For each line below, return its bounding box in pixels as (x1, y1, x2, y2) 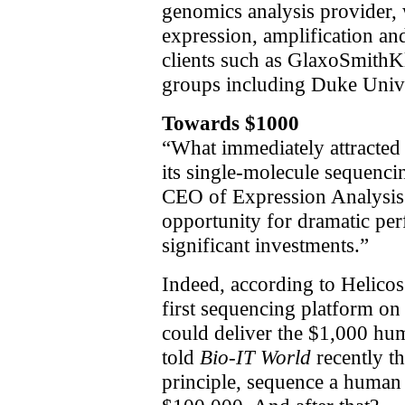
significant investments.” (162, 233, 369, 258)
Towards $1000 (162, 111, 299, 136)
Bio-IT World (200, 345, 311, 370)
